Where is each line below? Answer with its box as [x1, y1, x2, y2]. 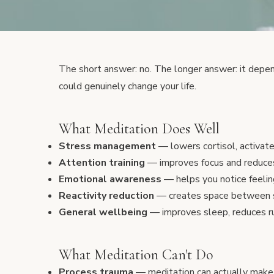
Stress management [59, 139, 156, 153]
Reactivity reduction [59, 189, 154, 202]
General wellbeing [59, 206, 147, 219]
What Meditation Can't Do [59, 246, 213, 264]
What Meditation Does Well [59, 120, 220, 138]
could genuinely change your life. [59, 80, 196, 93]
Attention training [59, 156, 145, 169]
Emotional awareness [59, 172, 161, 186]
